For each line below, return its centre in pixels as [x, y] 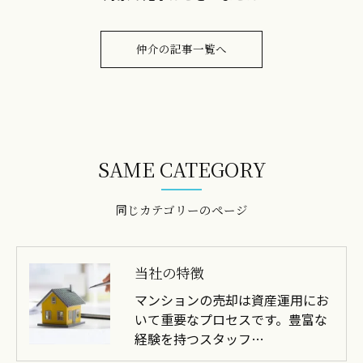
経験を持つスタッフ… [199, 338]
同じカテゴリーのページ [181, 209]
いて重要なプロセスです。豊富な [231, 319]
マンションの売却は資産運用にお [232, 299]
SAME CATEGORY [181, 169]
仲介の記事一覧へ [181, 48]
